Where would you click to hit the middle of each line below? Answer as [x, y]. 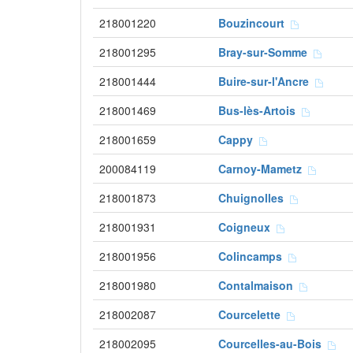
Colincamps [253, 256]
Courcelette [253, 314]
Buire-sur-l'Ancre [267, 81]
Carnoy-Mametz [263, 169]
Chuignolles [254, 198]
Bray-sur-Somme [266, 52]
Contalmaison [259, 285]
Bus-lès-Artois [260, 110]
